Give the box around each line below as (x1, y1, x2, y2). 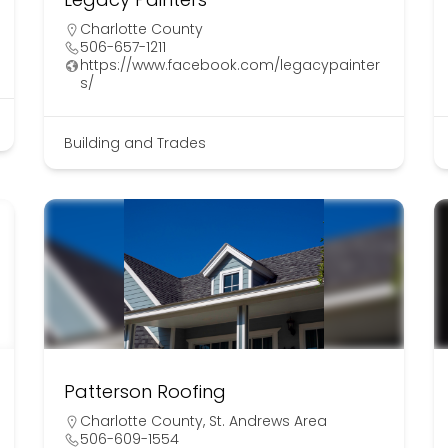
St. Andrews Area (208, 411, 327, 432)
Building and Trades (63, 133, 206, 154)
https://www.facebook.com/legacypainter (79, 55, 380, 76)
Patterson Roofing (63, 379, 226, 405)
